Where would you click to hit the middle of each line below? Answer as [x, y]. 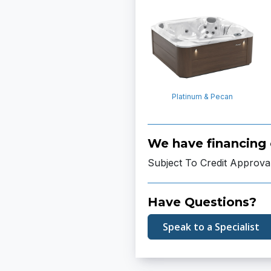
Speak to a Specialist [211, 227]
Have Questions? [202, 202]
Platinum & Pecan [202, 96]
